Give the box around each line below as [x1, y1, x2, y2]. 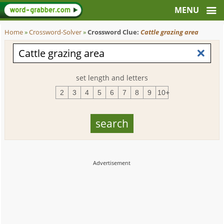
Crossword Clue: [87, 28, 141, 36]
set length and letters [75, 73, 148, 82]
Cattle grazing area [140, 28, 199, 36]
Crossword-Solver [29, 28, 82, 36]
